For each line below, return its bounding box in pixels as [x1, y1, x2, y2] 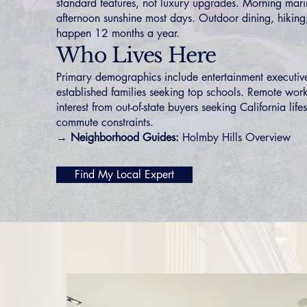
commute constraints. [56, 115, 153, 130]
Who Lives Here [56, 42, 217, 68]
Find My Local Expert [75, 167, 174, 182]
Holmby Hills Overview [182, 130, 291, 145]
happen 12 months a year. [56, 26, 180, 40]
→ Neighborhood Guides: [56, 130, 179, 145]
